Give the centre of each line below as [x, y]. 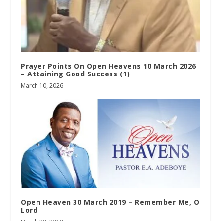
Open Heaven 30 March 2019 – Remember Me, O [110, 202]
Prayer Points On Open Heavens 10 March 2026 [109, 66]
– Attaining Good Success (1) [75, 74]
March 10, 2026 [42, 86]
